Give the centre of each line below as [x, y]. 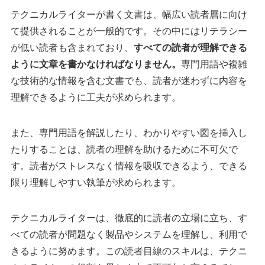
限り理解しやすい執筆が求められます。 [96, 183]
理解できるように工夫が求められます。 [96, 98]
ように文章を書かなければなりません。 [96, 64]
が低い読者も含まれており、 [72, 48]
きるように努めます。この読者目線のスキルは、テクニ [129, 251]
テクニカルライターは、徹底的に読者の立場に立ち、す [129, 218]
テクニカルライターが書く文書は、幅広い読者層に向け [129, 15]
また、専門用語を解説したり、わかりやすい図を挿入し [129, 133]
